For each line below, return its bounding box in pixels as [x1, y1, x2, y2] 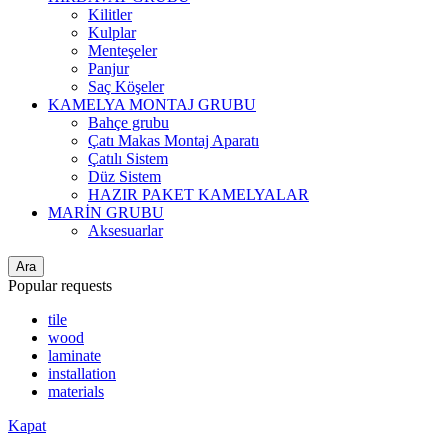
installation [48, 364, 116, 382]
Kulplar [88, 23, 136, 41]
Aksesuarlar [88, 221, 163, 239]
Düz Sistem [88, 167, 161, 185]
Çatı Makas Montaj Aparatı [88, 131, 259, 149]
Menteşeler [88, 41, 157, 59]
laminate [48, 346, 101, 364]
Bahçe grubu [88, 113, 169, 131]
